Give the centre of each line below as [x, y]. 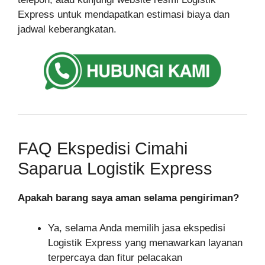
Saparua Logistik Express [115, 169]
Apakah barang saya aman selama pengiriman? [128, 198]
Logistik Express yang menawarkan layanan [145, 243]
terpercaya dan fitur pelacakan [115, 257]
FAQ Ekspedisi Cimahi [103, 149]
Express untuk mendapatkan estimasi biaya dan [124, 14]
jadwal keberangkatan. [67, 29]
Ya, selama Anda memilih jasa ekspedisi [137, 228]
